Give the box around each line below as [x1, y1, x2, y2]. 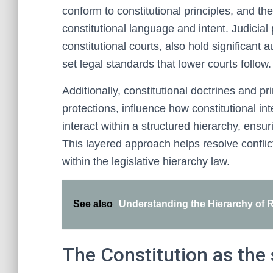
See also [73, 199, 113, 209]
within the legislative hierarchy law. [62, 155, 230, 168]
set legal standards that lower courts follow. [62, 58, 271, 70]
